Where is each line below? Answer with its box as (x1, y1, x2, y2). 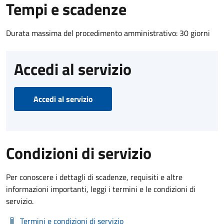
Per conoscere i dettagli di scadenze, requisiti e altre (6, 170, 182, 183)
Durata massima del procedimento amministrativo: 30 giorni (6, 26, 210, 39)
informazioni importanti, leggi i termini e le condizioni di (6, 182, 195, 195)
